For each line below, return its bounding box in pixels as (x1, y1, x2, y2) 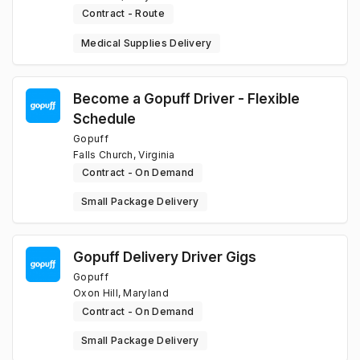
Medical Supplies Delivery (81, 36, 212, 49)
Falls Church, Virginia (73, 148, 175, 161)
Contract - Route (82, 7, 165, 20)
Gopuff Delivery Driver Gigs (73, 248, 257, 266)
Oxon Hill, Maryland (73, 287, 169, 300)
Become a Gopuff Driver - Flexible (73, 89, 301, 107)
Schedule (73, 109, 137, 127)
